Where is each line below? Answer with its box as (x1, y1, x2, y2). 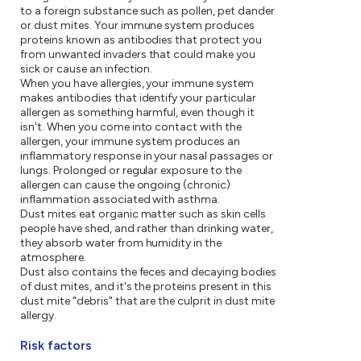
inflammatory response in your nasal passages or (20, 149, 274, 164)
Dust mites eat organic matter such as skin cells (20, 207, 266, 222)
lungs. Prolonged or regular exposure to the (20, 164, 243, 178)
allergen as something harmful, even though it (20, 106, 255, 120)
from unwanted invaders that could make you (20, 48, 256, 62)
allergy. (20, 309, 56, 323)
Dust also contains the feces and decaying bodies (20, 265, 276, 280)
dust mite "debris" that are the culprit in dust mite (20, 294, 275, 309)
